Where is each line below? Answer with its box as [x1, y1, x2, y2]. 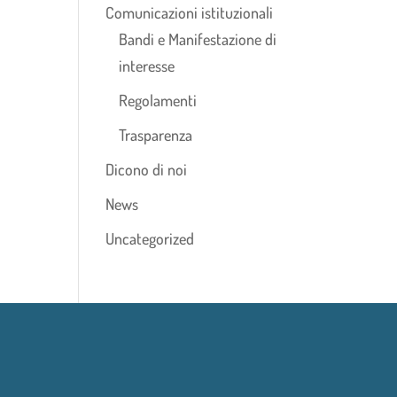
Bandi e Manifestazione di [119, 29, 277, 50]
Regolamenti [119, 90, 198, 111]
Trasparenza [119, 125, 193, 145]
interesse [119, 56, 175, 76]
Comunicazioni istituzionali [105, 3, 274, 23]
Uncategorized [105, 229, 195, 249]
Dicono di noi [105, 160, 188, 180]
